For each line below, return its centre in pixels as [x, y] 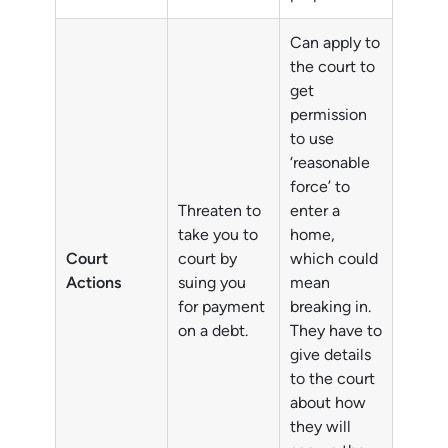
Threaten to [219, 211]
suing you [212, 283]
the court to [332, 67]
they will [320, 427]
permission [328, 115]
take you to [218, 235]
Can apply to [335, 43]
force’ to [320, 187]
